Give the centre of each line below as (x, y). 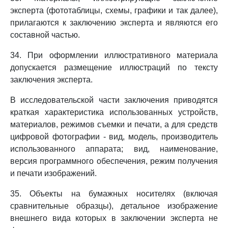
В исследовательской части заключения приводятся (114, 100)
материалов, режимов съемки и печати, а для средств (114, 124)
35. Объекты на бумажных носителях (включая (114, 194)
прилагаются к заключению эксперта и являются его (114, 23)
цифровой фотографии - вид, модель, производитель (114, 137)
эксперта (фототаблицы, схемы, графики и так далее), (114, 10)
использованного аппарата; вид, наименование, (114, 149)
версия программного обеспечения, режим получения (114, 161)
